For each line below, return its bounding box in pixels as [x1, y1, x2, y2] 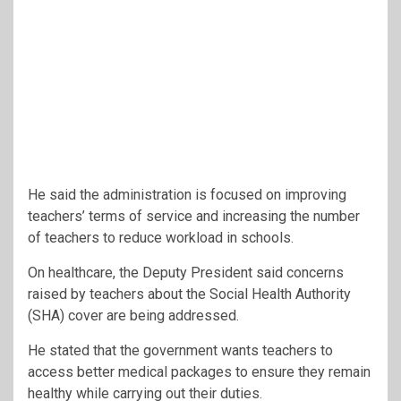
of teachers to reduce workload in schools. [28, 228, 294, 246]
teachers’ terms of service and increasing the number [28, 207, 360, 225]
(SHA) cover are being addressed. [28, 306, 239, 324]
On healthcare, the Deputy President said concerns [28, 263, 344, 281]
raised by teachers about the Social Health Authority [28, 285, 351, 303]
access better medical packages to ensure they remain [28, 363, 371, 380]
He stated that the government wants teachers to [28, 341, 333, 359]
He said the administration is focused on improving [28, 185, 346, 203]
